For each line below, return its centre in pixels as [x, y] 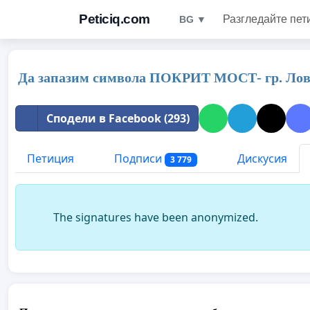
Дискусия [261, 158]
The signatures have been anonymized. [156, 218]
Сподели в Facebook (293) [118, 118]
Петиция [51, 158]
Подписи [138, 158]
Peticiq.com [115, 19]
